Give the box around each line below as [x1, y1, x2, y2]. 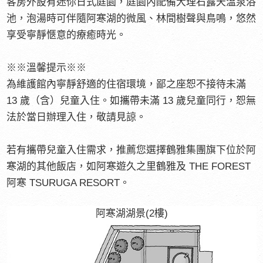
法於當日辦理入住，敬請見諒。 [6, 111, 147, 123]
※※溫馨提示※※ [6, 62, 87, 73]
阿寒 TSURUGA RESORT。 [6, 177, 130, 188]
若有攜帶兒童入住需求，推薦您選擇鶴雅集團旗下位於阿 [6, 144, 257, 156]
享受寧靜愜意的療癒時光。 [6, 29, 127, 41]
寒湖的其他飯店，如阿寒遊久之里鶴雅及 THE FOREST [6, 160, 251, 172]
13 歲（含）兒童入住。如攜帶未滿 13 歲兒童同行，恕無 [6, 95, 257, 106]
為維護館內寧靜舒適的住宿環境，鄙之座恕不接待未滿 [6, 78, 247, 90]
